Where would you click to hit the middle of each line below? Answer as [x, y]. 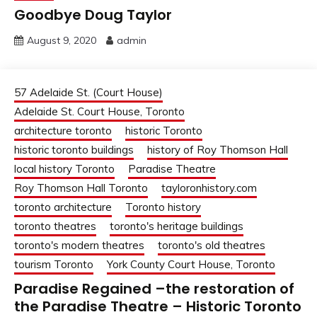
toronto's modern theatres [79, 245]
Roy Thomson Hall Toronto [81, 188]
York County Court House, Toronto [191, 264]
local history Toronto [64, 168]
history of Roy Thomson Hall [218, 149]
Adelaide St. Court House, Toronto [99, 111]
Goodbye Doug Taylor [93, 15]
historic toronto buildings [74, 149]
